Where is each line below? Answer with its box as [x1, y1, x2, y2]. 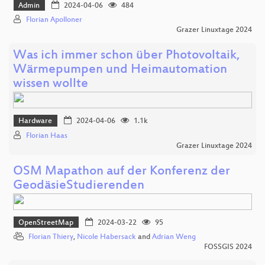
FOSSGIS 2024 [204, 243, 252, 252]
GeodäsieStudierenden [13, 178, 144, 193]
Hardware [18, 117, 53, 126]
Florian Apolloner [26, 15, 82, 24]
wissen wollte [13, 76, 88, 92]
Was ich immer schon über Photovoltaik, [13, 48, 240, 63]
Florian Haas [26, 131, 67, 140]
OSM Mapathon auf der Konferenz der [13, 164, 230, 179]
